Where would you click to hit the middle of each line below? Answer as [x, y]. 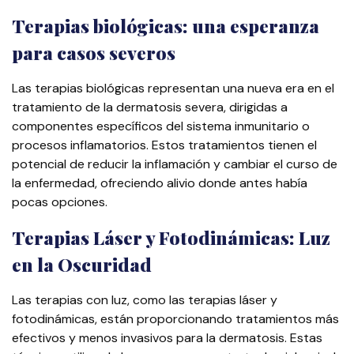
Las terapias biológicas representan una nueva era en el [173, 88]
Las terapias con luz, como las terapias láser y [145, 300]
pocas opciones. [60, 202]
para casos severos [94, 53]
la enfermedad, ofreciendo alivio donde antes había [160, 183]
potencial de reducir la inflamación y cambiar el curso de [175, 164]
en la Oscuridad [82, 265]
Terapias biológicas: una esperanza [166, 26]
